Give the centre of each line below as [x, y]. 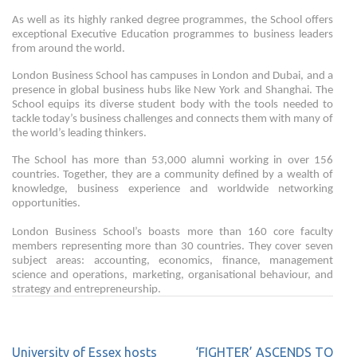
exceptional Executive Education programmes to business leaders [173, 35]
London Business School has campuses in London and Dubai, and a [173, 76]
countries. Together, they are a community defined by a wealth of [173, 175]
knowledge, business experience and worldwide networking [173, 189]
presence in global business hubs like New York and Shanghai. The [173, 90]
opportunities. [47, 204]
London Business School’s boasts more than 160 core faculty [173, 232]
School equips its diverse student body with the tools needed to [173, 105]
